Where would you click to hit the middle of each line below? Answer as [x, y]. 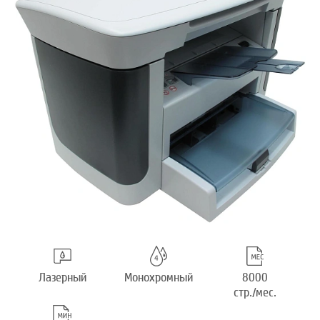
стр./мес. [255, 293]
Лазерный [62, 278]
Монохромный [158, 278]
